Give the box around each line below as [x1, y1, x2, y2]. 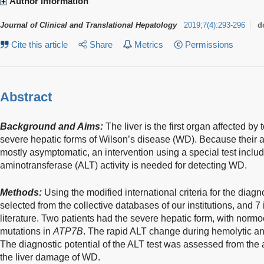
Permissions [184, 39, 233, 49]
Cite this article [11, 39, 68, 49]
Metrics [134, 39, 163, 49]
